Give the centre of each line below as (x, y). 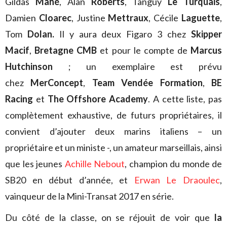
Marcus (206, 50)
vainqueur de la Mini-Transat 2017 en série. (89, 196)
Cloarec (55, 17)
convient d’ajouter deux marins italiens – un (113, 131)
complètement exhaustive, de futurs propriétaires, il (113, 115)
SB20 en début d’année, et (70, 180)
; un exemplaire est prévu (137, 66)
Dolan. (41, 34)
